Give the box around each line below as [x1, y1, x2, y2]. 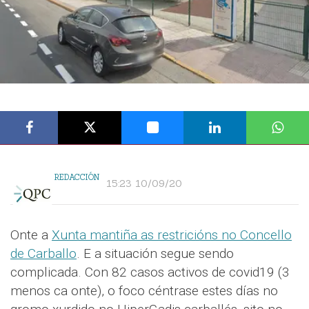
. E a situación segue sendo [77, 245, 234, 261]
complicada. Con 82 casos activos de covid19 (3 [10, 263, 290, 280]
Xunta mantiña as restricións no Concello [52, 226, 292, 243]
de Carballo [10, 245, 77, 261]
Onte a [10, 226, 52, 243]
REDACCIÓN [54, 172, 99, 182]
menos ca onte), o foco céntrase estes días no [10, 282, 278, 299]
